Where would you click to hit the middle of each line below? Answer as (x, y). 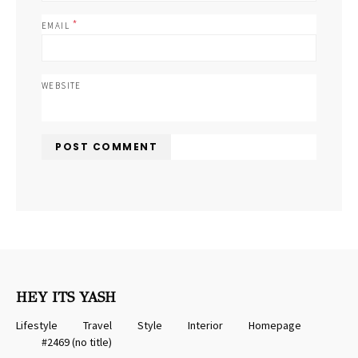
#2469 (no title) (77, 342)
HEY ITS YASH (66, 297)
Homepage (275, 325)
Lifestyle (37, 325)
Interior (205, 325)
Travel (97, 325)
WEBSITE (62, 85)
